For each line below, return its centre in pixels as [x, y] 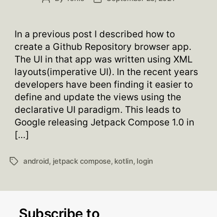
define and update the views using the [98, 97]
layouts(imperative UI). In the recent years [106, 72]
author [57, 9]
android [36, 161]
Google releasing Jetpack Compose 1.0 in [104, 122]
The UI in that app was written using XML [104, 59]
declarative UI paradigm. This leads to [98, 110]
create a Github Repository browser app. [103, 47]
